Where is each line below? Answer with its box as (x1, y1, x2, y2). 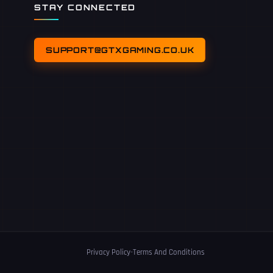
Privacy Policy (87, 247, 130, 257)
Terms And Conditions (133, 247, 205, 257)
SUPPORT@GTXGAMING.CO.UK (46, 44, 194, 55)
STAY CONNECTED (34, 2, 136, 12)
